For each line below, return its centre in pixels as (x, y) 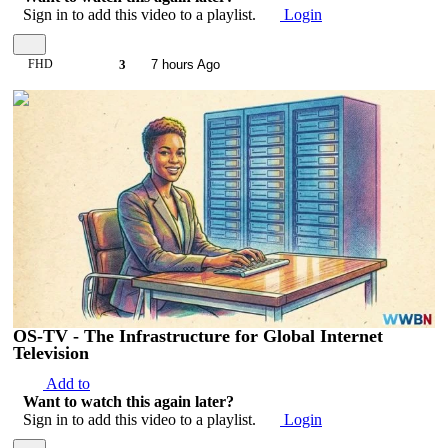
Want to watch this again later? (128, 401)
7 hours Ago (183, 65)
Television (51, 352)
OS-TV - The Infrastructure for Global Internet (198, 335)
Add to (66, 383)
